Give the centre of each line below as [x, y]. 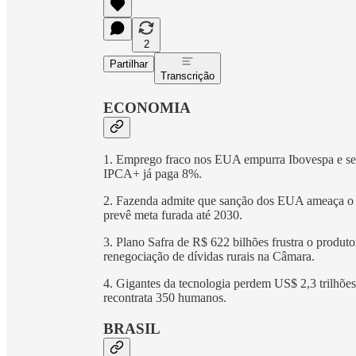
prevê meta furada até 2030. [173, 215]
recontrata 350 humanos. [165, 298]
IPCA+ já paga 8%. [153, 174]
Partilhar [129, 64]
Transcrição [188, 75]
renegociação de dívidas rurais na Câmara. [209, 257]
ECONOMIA [147, 107]
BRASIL [132, 328]
